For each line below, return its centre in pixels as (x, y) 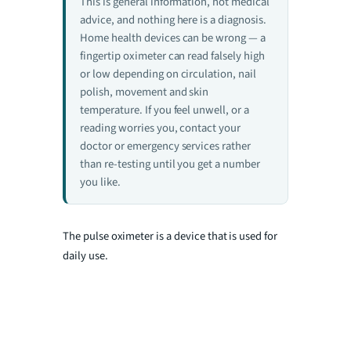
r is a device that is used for (213, 236)
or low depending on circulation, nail (168, 74)
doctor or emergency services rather (165, 146)
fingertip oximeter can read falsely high (172, 56)
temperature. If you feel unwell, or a (165, 110)
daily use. (85, 255)
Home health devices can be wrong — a (173, 38)
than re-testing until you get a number (170, 164)
